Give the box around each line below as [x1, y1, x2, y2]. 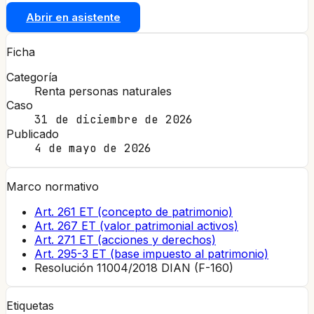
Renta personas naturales [34, 83, 172, 98]
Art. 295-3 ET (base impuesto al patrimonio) [34, 246, 268, 261]
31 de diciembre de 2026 [34, 111, 193, 127]
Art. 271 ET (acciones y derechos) [34, 232, 216, 247]
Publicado [6, 126, 59, 141]
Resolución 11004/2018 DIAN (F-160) [34, 260, 233, 275]
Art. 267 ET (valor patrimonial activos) [34, 218, 238, 233]
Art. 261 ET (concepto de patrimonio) [34, 204, 233, 219]
